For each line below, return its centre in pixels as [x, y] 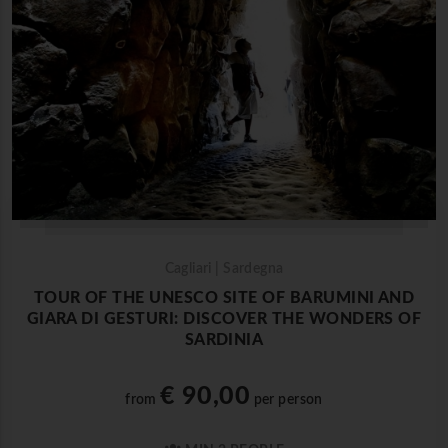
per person [286, 400]
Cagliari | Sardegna [224, 269]
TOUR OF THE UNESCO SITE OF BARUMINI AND [224, 298]
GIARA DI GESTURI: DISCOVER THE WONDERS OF [224, 319]
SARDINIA [224, 340]
